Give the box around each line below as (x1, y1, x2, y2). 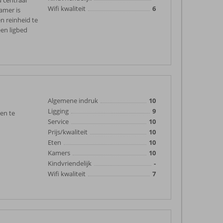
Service (48, 117, 69, 126)
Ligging (48, 107, 69, 115)
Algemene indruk (48, 96, 98, 105)
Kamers (48, 148, 70, 157)
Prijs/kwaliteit (48, 127, 88, 136)
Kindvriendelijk (48, 159, 92, 168)
